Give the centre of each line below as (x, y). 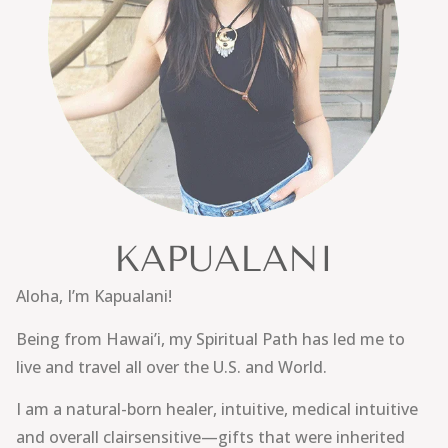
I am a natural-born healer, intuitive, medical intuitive (217, 409)
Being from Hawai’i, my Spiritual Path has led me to (210, 338)
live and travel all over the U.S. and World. (171, 366)
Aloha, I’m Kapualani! (94, 296)
